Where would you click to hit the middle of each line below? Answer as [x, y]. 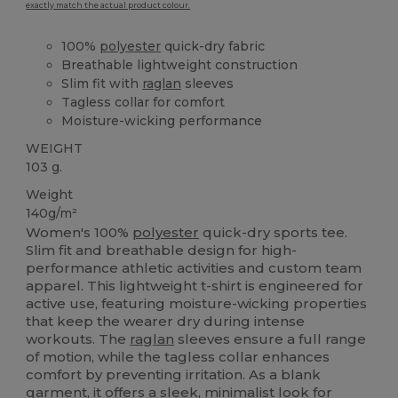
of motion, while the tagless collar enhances [178, 357]
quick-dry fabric [213, 46]
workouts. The [78, 339]
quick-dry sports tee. [274, 233]
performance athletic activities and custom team [194, 268]
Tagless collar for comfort [143, 102]
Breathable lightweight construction [180, 64]
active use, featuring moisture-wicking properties [197, 304]
